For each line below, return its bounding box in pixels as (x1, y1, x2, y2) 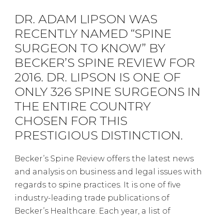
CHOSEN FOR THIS (15, 113, 127, 128)
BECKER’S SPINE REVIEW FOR (15, 55, 195, 70)
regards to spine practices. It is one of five (15, 180, 181, 189)
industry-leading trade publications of (15, 193, 170, 202)
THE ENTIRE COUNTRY (15, 98, 151, 113)
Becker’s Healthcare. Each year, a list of (15, 206, 170, 216)
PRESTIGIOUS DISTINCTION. (15, 127, 183, 142)
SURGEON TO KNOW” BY (15, 40, 165, 55)
